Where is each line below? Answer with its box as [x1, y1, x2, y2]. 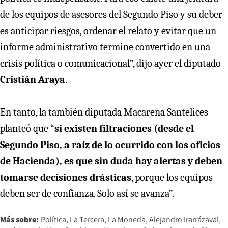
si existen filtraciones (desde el [54, 122, 194, 134]
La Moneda [108, 214, 146, 225]
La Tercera [70, 214, 104, 225]
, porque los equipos [131, 171, 213, 183]
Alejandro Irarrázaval [149, 214, 219, 225]
